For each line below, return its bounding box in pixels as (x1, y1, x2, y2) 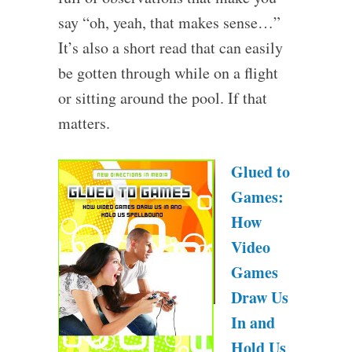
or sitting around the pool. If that (57, 86, 267, 108)
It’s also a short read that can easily (57, 36, 283, 58)
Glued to (230, 159, 290, 183)
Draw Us (230, 285, 288, 309)
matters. (57, 112, 110, 134)
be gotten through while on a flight (57, 61, 278, 83)
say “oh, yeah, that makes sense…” (57, 11, 280, 33)
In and (230, 310, 275, 334)
